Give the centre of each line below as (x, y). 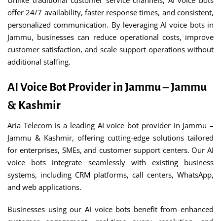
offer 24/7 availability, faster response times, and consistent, (110, 12)
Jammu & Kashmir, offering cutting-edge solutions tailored (110, 138)
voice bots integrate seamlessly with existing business (110, 162)
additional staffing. (39, 62)
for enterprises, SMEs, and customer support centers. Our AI (110, 150)
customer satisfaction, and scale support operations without (110, 49)
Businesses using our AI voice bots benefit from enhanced (110, 209)
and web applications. (44, 187)
